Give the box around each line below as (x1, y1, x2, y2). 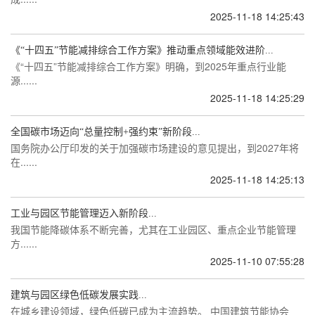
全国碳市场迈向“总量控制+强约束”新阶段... (11, 127, 200, 137)
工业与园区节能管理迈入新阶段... (11, 208, 157, 219)
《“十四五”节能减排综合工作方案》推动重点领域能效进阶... (11, 45, 274, 56)
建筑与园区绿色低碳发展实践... (11, 290, 147, 300)
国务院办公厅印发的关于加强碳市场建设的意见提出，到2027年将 (11, 141, 299, 155)
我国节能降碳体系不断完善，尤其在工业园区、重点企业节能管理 (11, 222, 296, 236)
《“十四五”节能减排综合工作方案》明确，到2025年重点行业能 (11, 59, 286, 73)
